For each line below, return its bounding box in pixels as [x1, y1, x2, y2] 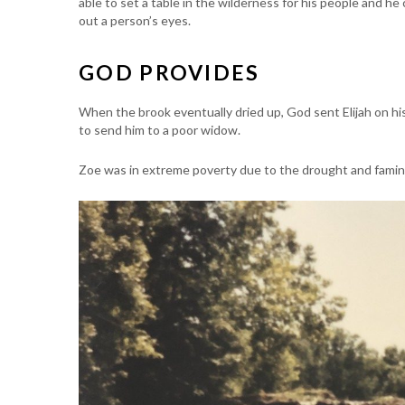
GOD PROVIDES [79, 59, 260, 85]
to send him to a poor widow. [79, 122, 240, 137]
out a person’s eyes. [79, 12, 191, 28]
